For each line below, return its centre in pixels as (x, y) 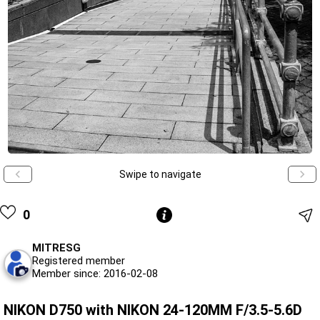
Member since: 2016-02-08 (95, 273)
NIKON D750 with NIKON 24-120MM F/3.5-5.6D (153, 310)
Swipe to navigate (160, 174)
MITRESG (56, 247)
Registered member (79, 260)
